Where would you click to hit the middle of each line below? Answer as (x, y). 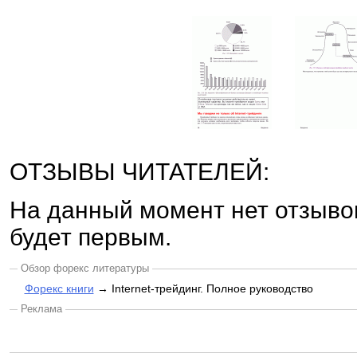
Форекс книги (59, 288)
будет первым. (90, 237)
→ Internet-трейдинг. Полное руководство (203, 288)
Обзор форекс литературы (84, 268)
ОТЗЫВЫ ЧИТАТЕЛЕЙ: (139, 172)
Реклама (41, 309)
